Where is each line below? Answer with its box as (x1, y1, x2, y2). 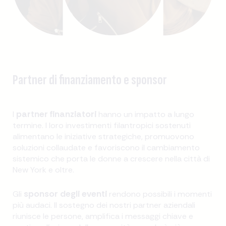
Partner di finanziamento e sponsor (13, 71, 167, 89)
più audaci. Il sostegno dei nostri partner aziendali (13, 200, 196, 211)
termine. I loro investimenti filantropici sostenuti (13, 120, 191, 131)
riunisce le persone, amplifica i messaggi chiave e (13, 211, 194, 222)
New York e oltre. (13, 164, 75, 176)
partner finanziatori (16, 108, 97, 120)
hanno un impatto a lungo (96, 109, 195, 120)
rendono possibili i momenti (107, 189, 212, 200)
